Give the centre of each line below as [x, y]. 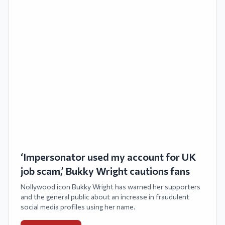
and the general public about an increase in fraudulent [105, 197]
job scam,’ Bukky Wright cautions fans [105, 171]
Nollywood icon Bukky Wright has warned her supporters [110, 187]
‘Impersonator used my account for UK [108, 157]
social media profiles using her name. [78, 207]
